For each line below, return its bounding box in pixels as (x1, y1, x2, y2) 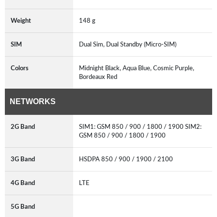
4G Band (11, 179, 35, 186)
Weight (11, 17, 31, 24)
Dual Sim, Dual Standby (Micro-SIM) (79, 41, 176, 48)
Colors (11, 64, 29, 72)
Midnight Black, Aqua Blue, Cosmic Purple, (79, 64, 194, 72)
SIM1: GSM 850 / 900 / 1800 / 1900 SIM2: (79, 123, 201, 130)
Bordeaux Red (79, 73, 117, 80)
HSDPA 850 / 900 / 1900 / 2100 (79, 155, 173, 163)
